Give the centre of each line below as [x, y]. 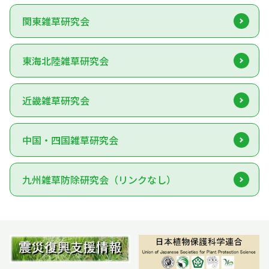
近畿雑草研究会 [56, 100]
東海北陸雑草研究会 [65, 60]
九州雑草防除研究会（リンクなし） [99, 179]
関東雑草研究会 [56, 21]
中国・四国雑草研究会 [70, 140]
